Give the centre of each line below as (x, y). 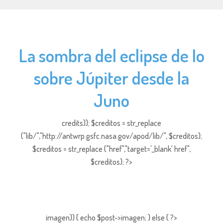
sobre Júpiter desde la (111, 78)
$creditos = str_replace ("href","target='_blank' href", (111, 149)
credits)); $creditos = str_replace (111, 123)
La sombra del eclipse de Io (111, 55)
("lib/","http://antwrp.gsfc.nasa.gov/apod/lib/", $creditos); (111, 136)
